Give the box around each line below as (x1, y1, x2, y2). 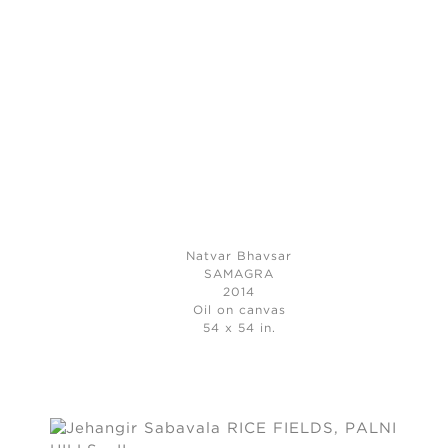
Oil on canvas (192, 305, 286, 317)
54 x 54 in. (202, 323, 276, 335)
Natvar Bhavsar (186, 251, 293, 263)
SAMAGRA (204, 269, 275, 281)
